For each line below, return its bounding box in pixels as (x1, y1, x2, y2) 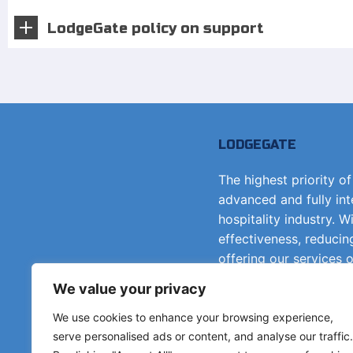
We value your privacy (53, 280, 206, 297)
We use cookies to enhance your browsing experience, (53, 310, 333, 324)
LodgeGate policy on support (47, 20, 264, 37)
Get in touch (252, 327, 337, 345)
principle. (218, 270, 273, 286)
